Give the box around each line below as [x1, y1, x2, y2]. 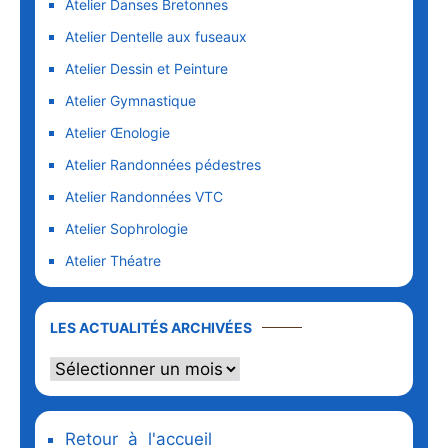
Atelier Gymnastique [65, 92, 196, 110]
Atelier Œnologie [65, 124, 170, 142]
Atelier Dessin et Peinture [65, 60, 228, 78]
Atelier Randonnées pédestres [65, 156, 261, 174]
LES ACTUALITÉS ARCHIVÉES [50, 319, 252, 337]
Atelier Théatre [65, 252, 161, 270]
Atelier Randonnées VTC [65, 188, 223, 206]
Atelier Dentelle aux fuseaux [65, 28, 247, 46]
